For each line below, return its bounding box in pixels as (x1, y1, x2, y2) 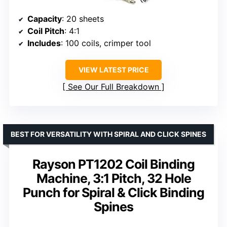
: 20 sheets (62, 14, 104, 24)
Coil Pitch (27, 26, 64, 36)
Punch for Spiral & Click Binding (23, 185, 204, 201)
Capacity (27, 14, 62, 24)
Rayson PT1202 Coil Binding (32, 157, 195, 172)
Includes (27, 38, 61, 49)
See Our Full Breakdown (68, 82, 159, 92)
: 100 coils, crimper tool (61, 38, 151, 49)
